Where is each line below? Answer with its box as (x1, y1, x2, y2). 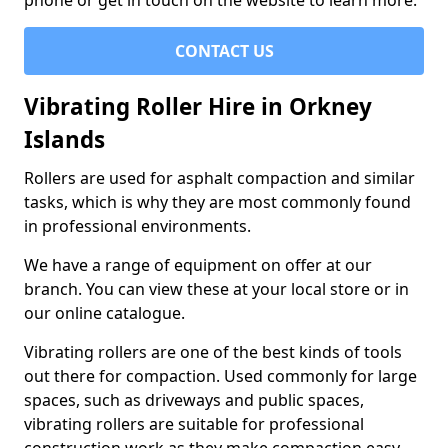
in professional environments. (24, 215, 251, 237)
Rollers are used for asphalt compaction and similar (24, 167, 415, 189)
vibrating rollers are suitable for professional (24, 413, 364, 435)
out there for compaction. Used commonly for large (24, 365, 417, 387)
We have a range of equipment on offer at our (24, 254, 372, 276)
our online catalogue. (24, 302, 185, 324)
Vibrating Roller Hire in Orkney (24, 91, 372, 122)
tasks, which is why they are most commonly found (24, 191, 411, 213)
